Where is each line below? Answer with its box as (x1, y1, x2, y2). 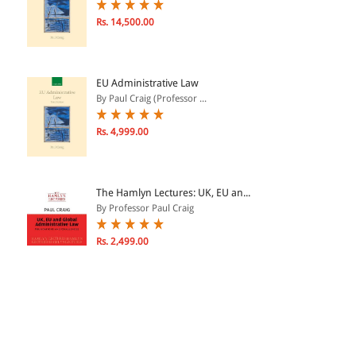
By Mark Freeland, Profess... (96, 312, 213, 324)
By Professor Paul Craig (96, 203, 195, 215)
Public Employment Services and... (96, 296, 254, 309)
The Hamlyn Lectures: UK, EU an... (96, 187, 251, 199)
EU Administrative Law (96, 77, 199, 90)
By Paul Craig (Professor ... (96, 93, 207, 105)
